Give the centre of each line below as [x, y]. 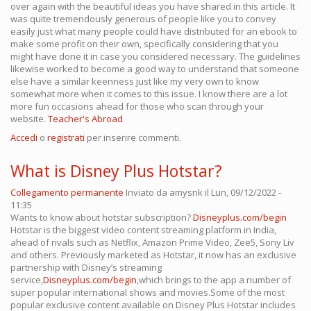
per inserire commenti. [133, 138]
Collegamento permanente [67, 193]
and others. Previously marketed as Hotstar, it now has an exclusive [153, 255]
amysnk [186, 193]
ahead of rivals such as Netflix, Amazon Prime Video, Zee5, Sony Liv [152, 243]
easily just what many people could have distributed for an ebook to [154, 32]
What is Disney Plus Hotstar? [116, 171]
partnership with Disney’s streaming [86, 268]
